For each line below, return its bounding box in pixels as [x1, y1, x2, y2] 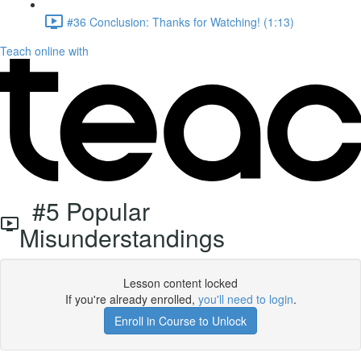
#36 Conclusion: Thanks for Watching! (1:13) [67, 13, 294, 30]
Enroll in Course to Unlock [114, 313, 247, 329]
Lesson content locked [123, 275, 238, 291]
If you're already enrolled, [64, 291, 198, 307]
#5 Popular [19, 193, 150, 228]
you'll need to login [197, 291, 293, 307]
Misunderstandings [19, 220, 225, 255]
